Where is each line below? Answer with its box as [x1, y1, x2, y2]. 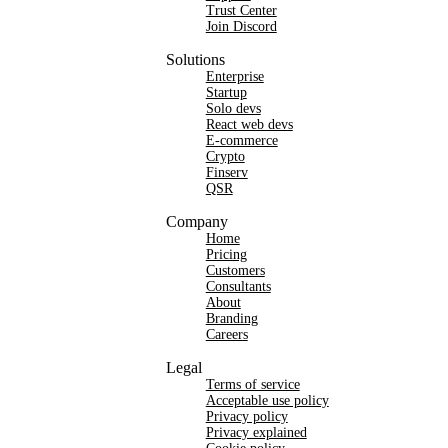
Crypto [205, 149, 245, 164]
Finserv [205, 165, 248, 180]
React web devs [205, 117, 293, 132]
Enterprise [205, 69, 264, 84]
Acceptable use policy [205, 393, 329, 408]
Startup [205, 85, 247, 100]
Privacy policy [205, 409, 288, 424]
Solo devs [205, 101, 261, 116]
